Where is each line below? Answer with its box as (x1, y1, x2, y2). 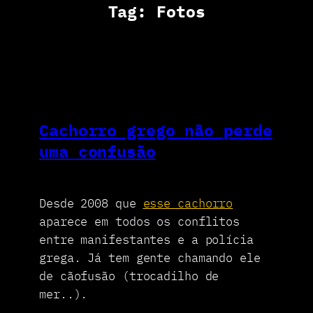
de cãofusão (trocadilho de (39, 268, 219, 284)
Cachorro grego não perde (39, 119, 272, 141)
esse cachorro (143, 195, 233, 211)
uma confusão (39, 140, 156, 162)
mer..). (39, 286, 88, 302)
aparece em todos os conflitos (39, 213, 240, 229)
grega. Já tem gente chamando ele (39, 249, 261, 265)
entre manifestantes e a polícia (39, 231, 254, 247)
